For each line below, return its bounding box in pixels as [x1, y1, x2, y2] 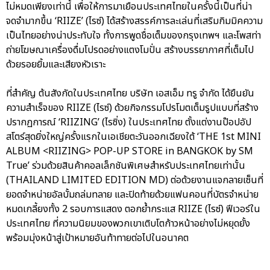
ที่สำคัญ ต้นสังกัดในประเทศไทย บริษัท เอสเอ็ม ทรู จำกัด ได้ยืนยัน [6, 86, 254, 101]
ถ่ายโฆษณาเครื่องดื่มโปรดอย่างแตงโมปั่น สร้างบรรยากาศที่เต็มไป [6, 42, 254, 57]
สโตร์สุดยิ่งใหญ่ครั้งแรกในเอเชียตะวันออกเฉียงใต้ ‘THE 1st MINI [6, 129, 261, 144]
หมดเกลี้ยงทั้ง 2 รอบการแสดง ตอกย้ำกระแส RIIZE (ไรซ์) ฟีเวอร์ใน [6, 201, 260, 216]
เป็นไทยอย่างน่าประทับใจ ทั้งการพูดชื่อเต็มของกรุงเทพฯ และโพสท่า [6, 28, 261, 43]
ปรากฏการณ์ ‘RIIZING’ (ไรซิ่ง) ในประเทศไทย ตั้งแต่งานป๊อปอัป [6, 115, 251, 130]
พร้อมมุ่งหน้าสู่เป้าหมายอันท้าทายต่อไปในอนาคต [6, 230, 189, 245]
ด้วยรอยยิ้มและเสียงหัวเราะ [6, 57, 105, 72]
